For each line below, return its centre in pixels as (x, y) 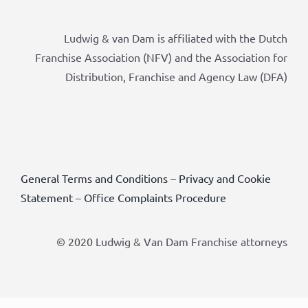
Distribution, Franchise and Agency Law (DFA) (177, 76)
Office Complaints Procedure (155, 197)
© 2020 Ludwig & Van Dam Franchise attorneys (172, 241)
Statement (46, 197)
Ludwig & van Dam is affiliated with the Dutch (176, 37)
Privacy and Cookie (224, 178)
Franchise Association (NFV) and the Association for (162, 57)
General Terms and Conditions (94, 178)
